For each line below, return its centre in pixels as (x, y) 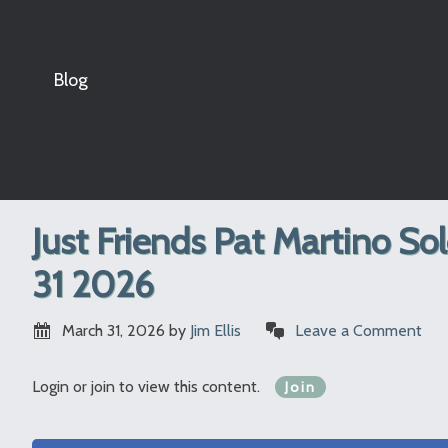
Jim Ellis (215, 330)
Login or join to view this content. (148, 387)
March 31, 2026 (113, 330)
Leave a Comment (358, 330)
